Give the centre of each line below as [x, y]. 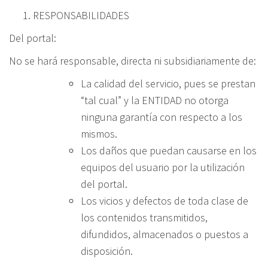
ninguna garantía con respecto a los [162, 117]
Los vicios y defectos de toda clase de [165, 201]
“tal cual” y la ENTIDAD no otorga [155, 100]
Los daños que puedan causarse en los [169, 150]
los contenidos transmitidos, [144, 217]
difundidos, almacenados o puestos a [165, 234]
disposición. [107, 251]
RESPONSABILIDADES [81, 15]
